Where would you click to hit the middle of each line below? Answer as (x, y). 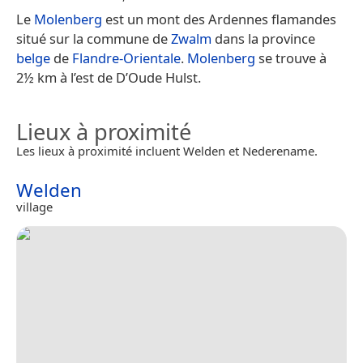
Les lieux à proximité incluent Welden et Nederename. (167, 150)
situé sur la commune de (94, 38)
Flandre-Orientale (126, 58)
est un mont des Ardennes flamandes (219, 19)
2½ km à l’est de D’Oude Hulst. (109, 77)
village (34, 206)
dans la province (263, 38)
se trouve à (291, 58)
